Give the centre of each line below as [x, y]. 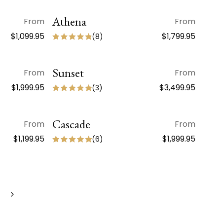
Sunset [68, 73]
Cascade [71, 124]
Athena [69, 21]
